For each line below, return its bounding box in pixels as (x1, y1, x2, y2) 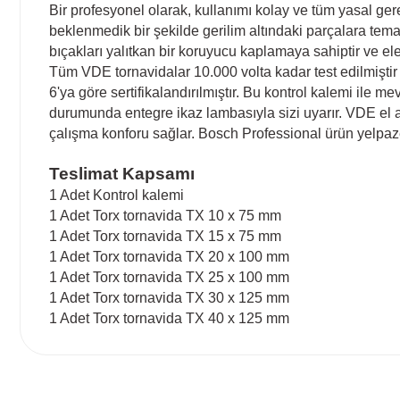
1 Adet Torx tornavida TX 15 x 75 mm (49, 228, 281, 244)
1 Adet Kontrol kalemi (49, 187, 184, 203)
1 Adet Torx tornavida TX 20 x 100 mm (49, 248, 289, 264)
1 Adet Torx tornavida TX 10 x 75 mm (49, 207, 281, 223)
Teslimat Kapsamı (49, 163, 195, 183)
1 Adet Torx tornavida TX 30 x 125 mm (49, 289, 289, 305)
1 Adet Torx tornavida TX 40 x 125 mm (49, 310, 289, 326)
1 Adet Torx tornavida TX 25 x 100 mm (49, 269, 289, 285)
